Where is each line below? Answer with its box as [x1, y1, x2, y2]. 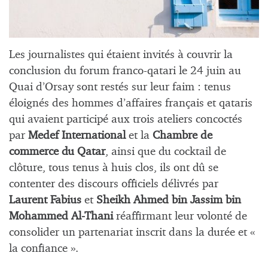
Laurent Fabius [9, 194, 81, 206]
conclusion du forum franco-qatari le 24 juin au [9, 65, 241, 77]
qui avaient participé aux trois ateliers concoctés [9, 113, 242, 125]
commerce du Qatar [9, 145, 105, 157]
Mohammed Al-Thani [9, 210, 113, 222]
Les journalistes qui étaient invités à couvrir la [9, 48, 233, 60]
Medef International [28, 129, 126, 141]
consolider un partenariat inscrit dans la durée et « [9, 226, 255, 238]
